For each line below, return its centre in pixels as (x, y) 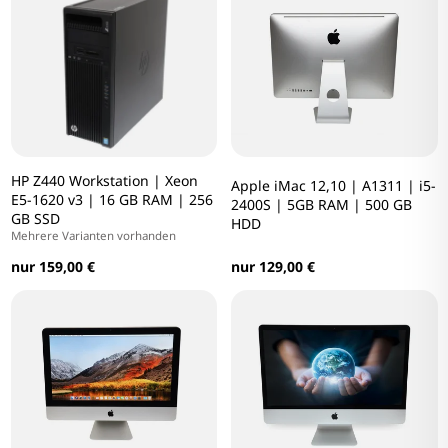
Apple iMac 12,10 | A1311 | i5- (333, 186)
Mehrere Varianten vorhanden (93, 236)
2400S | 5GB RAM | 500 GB (321, 205)
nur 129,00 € (273, 267)
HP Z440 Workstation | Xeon (104, 181)
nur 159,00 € (52, 267)
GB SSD (35, 219)
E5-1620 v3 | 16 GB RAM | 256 (111, 200)
